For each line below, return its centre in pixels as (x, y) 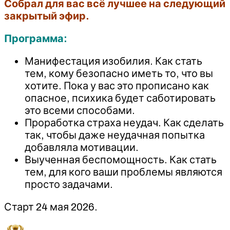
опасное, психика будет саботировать (120, 98)
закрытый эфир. (46, 16)
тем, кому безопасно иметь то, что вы (119, 73)
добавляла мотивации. (82, 147)
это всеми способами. (80, 110)
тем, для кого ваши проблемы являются (123, 172)
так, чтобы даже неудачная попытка (115, 135)
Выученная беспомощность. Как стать (121, 159)
